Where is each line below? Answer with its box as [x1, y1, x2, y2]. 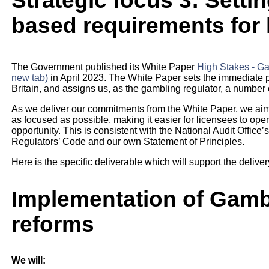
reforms [11, 211, 94, 237]
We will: [11, 255, 46, 266]
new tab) [11, 73, 48, 83]
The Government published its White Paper [11, 62, 197, 73]
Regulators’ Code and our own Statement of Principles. [11, 136, 246, 147]
